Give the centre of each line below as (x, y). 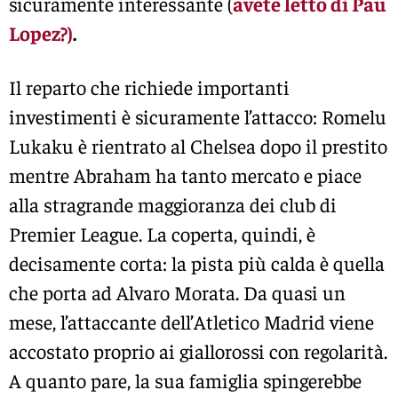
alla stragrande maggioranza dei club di (173, 205)
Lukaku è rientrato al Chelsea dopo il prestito (198, 146)
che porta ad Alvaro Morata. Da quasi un (177, 293)
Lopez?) (41, 32)
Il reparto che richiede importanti (149, 88)
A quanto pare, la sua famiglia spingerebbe (185, 381)
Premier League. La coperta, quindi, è (162, 234)
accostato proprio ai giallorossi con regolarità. (198, 351)
